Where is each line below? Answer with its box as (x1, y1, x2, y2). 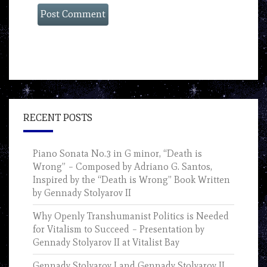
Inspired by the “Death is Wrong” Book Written (33, 174, 230, 186)
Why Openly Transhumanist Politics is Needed (33, 210, 229, 222)
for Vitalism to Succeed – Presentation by (33, 223, 204, 235)
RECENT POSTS (23, 112, 92, 125)
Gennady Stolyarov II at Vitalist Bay (33, 237, 179, 249)
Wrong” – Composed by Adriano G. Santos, (33, 161, 212, 173)
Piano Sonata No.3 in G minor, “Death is (33, 148, 202, 160)
